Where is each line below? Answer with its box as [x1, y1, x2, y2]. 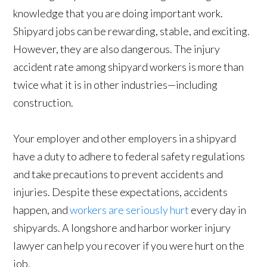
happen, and [13, 203, 70, 217]
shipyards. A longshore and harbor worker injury [13, 221, 231, 235]
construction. [13, 96, 74, 110]
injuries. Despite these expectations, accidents [13, 185, 228, 199]
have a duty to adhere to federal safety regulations [13, 150, 246, 163]
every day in [189, 203, 247, 217]
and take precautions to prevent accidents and [13, 167, 223, 181]
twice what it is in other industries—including [13, 78, 218, 92]
